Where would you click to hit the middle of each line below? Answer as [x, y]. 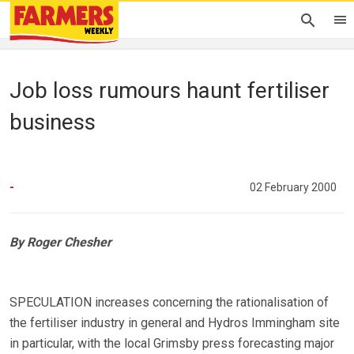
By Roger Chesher [60, 243]
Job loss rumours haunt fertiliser [169, 90]
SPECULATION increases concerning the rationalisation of [169, 303]
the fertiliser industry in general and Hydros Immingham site [175, 323]
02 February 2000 [293, 188]
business [53, 122]
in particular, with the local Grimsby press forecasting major [172, 344]
